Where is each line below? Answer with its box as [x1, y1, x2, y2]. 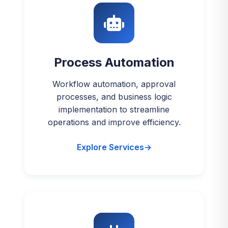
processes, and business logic [56, 92, 172, 102]
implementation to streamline [59, 104, 169, 115]
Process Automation [53, 55, 175, 70]
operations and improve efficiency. [47, 117, 181, 127]
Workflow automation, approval [52, 79, 176, 89]
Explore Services [76, 142, 144, 152]
